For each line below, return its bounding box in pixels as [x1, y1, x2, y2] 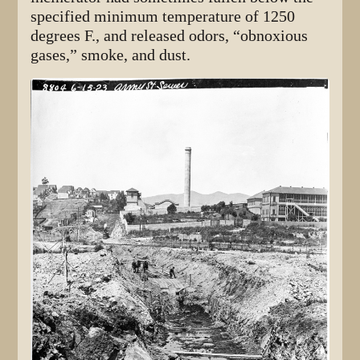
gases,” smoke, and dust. [31, 45, 191, 64]
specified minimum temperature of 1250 [31, 6, 296, 26]
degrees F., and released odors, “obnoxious [31, 26, 309, 45]
